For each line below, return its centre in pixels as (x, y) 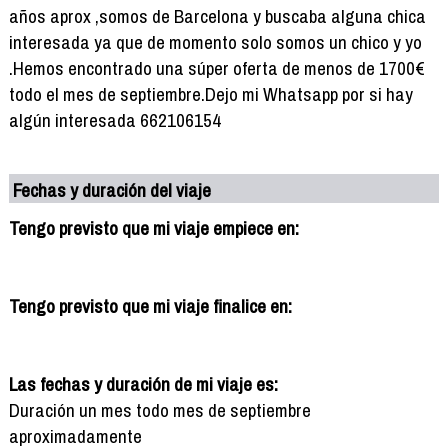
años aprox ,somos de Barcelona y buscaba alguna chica (217, 15)
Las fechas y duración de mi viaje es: (143, 383)
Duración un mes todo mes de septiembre (159, 409)
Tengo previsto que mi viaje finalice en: (150, 305)
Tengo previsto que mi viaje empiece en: (153, 227)
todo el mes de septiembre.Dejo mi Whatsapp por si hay (210, 93)
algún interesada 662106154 (114, 119)
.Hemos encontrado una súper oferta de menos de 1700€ (216, 67)
